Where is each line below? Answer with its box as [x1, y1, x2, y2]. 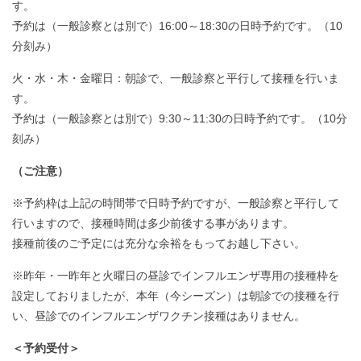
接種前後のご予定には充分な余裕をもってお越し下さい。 [12, 236, 305, 250]
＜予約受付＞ [12, 341, 80, 355]
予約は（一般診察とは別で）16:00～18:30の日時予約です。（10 [12, 19, 342, 32]
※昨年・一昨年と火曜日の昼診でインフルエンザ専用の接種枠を [12, 268, 339, 282]
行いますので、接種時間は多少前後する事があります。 [12, 216, 294, 230]
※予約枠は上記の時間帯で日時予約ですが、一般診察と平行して [12, 196, 339, 210]
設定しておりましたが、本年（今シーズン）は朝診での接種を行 [12, 288, 339, 302]
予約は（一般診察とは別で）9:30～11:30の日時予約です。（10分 [12, 111, 347, 125]
